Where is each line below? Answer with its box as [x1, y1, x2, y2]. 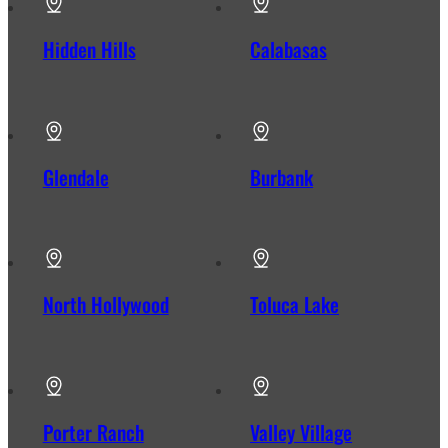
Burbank [250, 161, 314, 192]
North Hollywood [42, 289, 169, 320]
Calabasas [250, 34, 328, 65]
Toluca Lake [250, 289, 340, 320]
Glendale [42, 161, 109, 192]
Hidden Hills [42, 34, 136, 65]
